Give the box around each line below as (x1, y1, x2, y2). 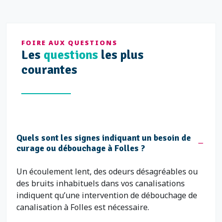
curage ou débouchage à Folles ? (16, 143, 145, 154)
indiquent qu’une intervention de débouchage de (16, 190, 197, 201)
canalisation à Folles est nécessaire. (16, 202, 149, 213)
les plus (98, 47, 144, 62)
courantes (21, 62, 77, 77)
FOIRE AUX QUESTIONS (21, 38, 117, 47)
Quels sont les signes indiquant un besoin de (16, 132, 191, 143)
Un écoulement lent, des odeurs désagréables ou (16, 166, 198, 177)
